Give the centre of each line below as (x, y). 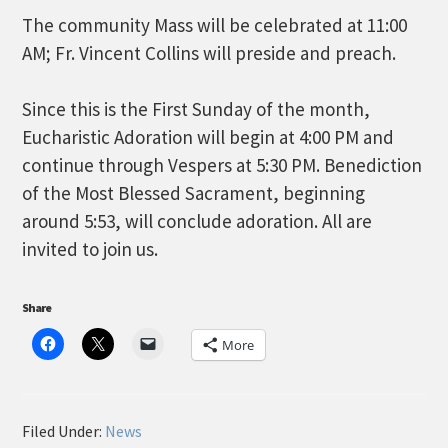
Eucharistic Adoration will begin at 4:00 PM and (208, 137)
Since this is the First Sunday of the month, (196, 109)
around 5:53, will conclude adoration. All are (197, 221)
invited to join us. (90, 249)
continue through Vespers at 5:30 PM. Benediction (222, 165)
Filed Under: (64, 431)
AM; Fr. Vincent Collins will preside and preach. (209, 53)
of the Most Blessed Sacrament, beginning (194, 193)
